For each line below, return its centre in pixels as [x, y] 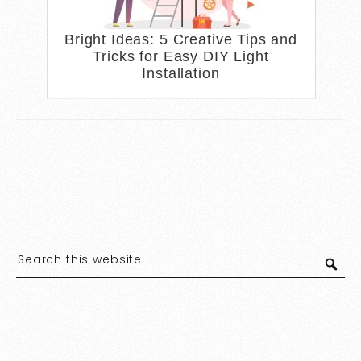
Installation [181, 73]
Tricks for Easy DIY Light [181, 56]
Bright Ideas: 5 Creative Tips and [181, 39]
